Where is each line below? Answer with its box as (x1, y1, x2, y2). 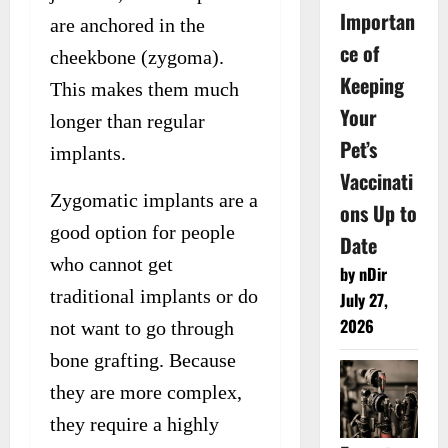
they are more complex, (50, 380, 242, 403)
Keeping (339, 69, 404, 100)
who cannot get (50, 252, 173, 275)
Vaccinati (339, 165, 413, 196)
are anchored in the (50, 13, 205, 36)
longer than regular (50, 109, 205, 132)
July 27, (339, 287, 388, 312)
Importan (339, 5, 415, 36)
